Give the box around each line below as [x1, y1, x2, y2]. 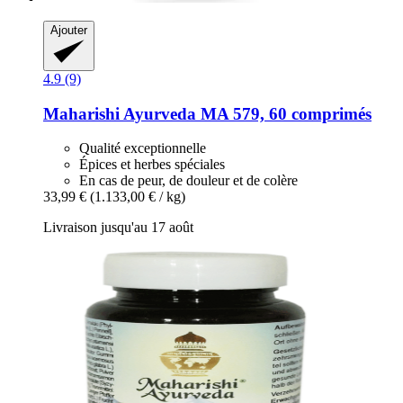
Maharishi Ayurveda [43, 103, 196, 123]
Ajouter [50, 22, 87, 37]
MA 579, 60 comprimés [196, 103, 372, 123]
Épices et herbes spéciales [79, 157, 225, 173]
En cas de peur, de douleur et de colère [79, 173, 298, 189]
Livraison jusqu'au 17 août [43, 219, 193, 236]
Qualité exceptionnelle [79, 140, 206, 157]
